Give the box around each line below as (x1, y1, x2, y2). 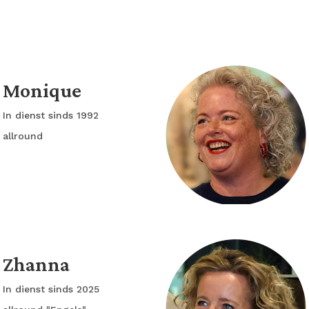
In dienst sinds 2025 (3, 283, 99, 295)
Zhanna (3, 252, 74, 275)
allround (3, 130, 43, 141)
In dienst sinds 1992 (3, 110, 99, 121)
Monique (3, 79, 86, 101)
